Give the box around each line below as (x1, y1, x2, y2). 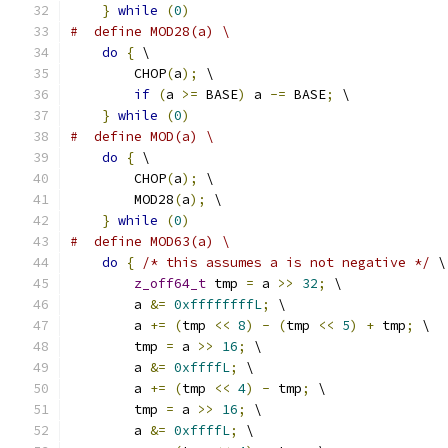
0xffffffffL (174, 296, 262, 313)
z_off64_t (134, 275, 206, 292)
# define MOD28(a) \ (70, 23, 230, 40)
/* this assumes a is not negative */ (142, 254, 430, 271)
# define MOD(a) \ (70, 128, 214, 145)
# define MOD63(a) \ (70, 233, 230, 250)
